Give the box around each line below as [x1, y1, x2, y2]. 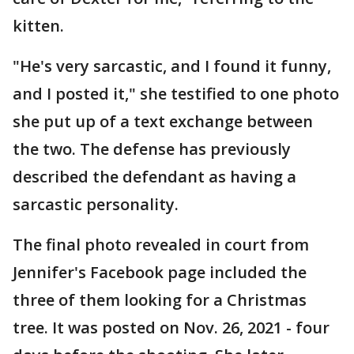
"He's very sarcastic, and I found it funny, [13, 55, 331, 77]
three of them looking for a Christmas [13, 288, 307, 311]
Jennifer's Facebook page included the [13, 261, 307, 283]
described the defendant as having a [13, 165, 296, 187]
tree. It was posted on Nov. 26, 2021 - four [13, 316, 330, 338]
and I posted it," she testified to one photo [13, 82, 339, 104]
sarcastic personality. [13, 193, 183, 215]
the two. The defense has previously [13, 137, 291, 160]
